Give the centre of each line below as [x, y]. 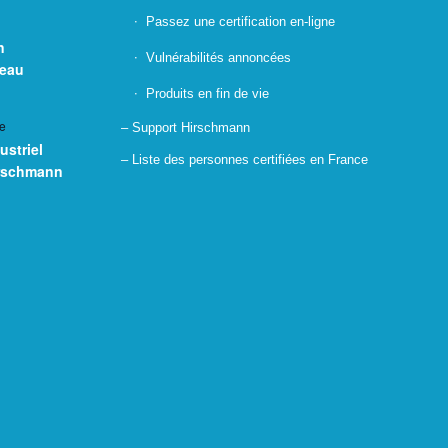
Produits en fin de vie [208, 93]
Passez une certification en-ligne [241, 21]
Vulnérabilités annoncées [219, 57]
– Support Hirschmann [186, 127]
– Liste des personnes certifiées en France [245, 159]
